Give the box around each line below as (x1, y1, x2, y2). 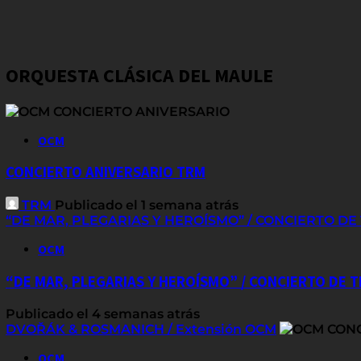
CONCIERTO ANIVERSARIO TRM (6, 163, 205, 182)
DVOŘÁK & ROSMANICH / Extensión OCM (6, 321, 276, 337)
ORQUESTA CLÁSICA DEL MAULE (6, 62, 273, 88)
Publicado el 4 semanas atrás (6, 305, 200, 322)
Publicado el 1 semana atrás (55, 197, 239, 214)
